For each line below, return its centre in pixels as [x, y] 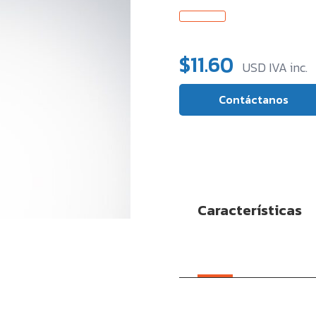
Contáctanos [254, 99]
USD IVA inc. [275, 67]
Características [249, 211]
